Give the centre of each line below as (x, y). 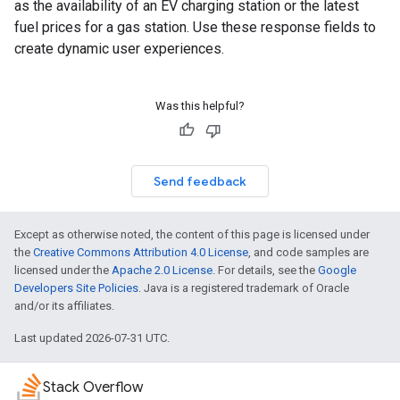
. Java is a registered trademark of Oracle (244, 288)
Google (337, 270)
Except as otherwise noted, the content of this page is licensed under (192, 234)
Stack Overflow (93, 387)
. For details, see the (265, 270)
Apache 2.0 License (162, 270)
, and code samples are (308, 252)
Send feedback (200, 181)
